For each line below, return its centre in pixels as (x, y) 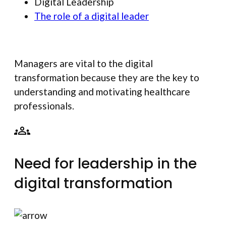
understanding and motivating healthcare (102, 91)
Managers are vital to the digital (83, 63)
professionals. (44, 105)
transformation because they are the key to (107, 77)
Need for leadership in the (105, 163)
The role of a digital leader (92, 16)
